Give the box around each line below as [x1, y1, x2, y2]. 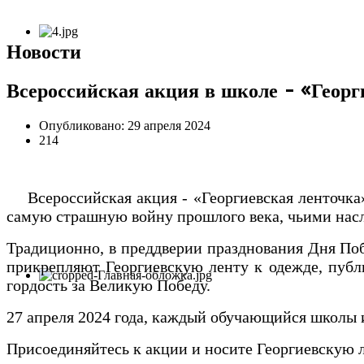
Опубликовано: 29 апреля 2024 [39, 118, 210, 132]
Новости [6, 40, 81, 63]
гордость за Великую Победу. [6, 275, 210, 294]
